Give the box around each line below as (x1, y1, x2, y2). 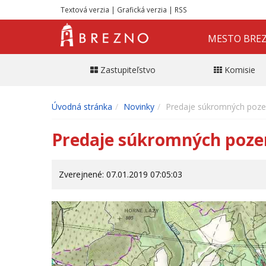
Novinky (123, 100, 154, 112)
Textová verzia (61, 5, 109, 14)
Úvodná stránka (52, 100, 112, 112)
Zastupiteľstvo (100, 64, 156, 75)
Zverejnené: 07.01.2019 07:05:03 (59, 168, 182, 180)
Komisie (224, 64, 255, 75)
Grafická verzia (117, 5, 167, 14)
